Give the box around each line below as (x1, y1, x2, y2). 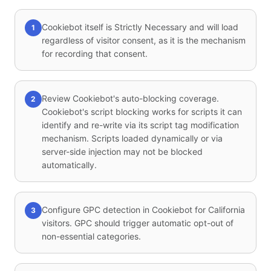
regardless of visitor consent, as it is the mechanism (42, 35, 246, 45)
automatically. (42, 160, 97, 170)
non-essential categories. (42, 231, 141, 241)
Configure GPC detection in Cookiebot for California (42, 204, 245, 215)
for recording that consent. (42, 48, 148, 59)
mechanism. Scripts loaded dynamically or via (42, 133, 223, 143)
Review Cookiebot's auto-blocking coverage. (42, 93, 219, 103)
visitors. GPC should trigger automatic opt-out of (42, 218, 233, 228)
